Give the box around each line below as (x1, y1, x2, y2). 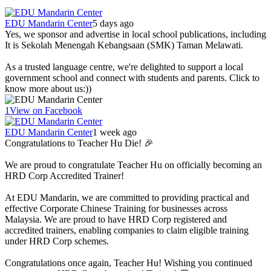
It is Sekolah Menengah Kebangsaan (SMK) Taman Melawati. (5, 39, 243, 50)
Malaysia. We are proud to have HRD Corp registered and (5, 214, 227, 224)
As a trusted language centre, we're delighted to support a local (5, 61, 243, 72)
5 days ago (93, 18, 134, 28)
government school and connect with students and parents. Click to (5, 72, 260, 83)
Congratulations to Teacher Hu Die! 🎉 (5, 137, 154, 148)
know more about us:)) (5, 83, 91, 94)
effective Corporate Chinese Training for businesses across (5, 203, 227, 214)
